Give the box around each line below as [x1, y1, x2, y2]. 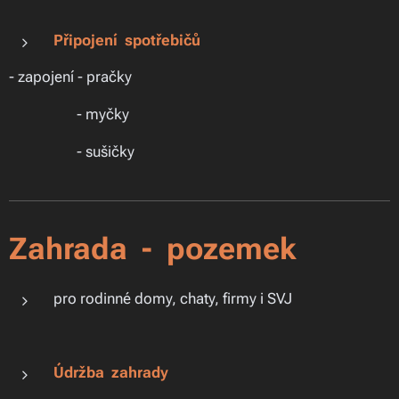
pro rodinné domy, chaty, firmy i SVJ [53, 289, 292, 307]
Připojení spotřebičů [53, 31, 200, 49]
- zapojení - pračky [9, 68, 132, 85]
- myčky [9, 105, 129, 123]
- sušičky [9, 142, 134, 160]
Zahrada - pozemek [9, 231, 297, 266]
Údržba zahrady [53, 363, 168, 381]
